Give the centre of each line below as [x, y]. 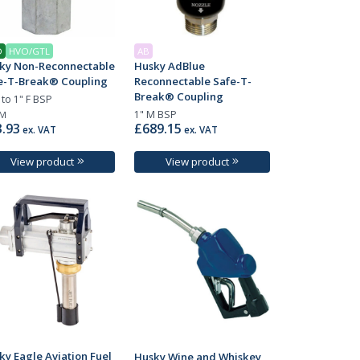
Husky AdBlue [170, 65]
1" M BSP [156, 114]
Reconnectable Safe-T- [193, 81]
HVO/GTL [29, 51]
